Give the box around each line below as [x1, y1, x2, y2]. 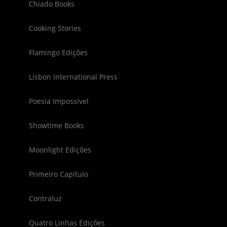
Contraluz [28, 193, 62, 203]
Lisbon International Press [28, 71, 118, 82]
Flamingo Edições [28, 47, 88, 57]
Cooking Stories [28, 23, 81, 33]
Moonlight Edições [28, 144, 91, 155]
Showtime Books [28, 120, 84, 130]
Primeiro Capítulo [28, 169, 88, 179]
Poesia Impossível [28, 96, 89, 106]
